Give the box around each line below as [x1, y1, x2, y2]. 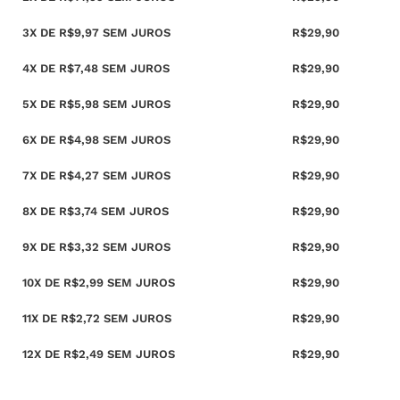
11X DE [22, 312, 61, 326]
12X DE [22, 347, 63, 362]
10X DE [22, 276, 63, 290]
